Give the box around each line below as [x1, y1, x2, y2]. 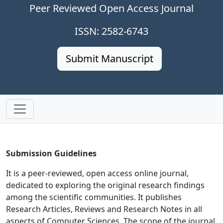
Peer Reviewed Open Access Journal [29, 1, 194, 15]
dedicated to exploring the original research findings [6, 180, 205, 191]
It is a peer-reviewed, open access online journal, [6, 168, 189, 179]
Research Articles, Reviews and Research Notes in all [6, 204, 202, 215]
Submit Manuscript [66, 52, 153, 65]
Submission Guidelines [6, 148, 97, 159]
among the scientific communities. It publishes [6, 192, 182, 203]
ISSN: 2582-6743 [75, 24, 148, 38]
